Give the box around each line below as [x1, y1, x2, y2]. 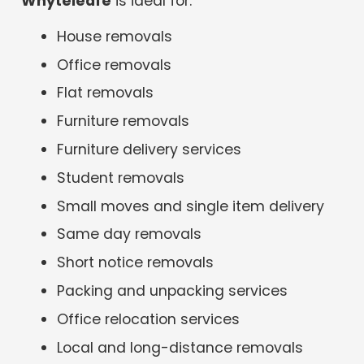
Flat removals [57, 83, 154, 103]
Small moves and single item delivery [57, 196, 325, 216]
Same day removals [57, 224, 202, 245]
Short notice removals [57, 253, 214, 273]
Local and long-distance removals [57, 337, 304, 357]
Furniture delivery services [57, 139, 242, 159]
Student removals [57, 167, 185, 188]
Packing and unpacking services [57, 280, 288, 301]
